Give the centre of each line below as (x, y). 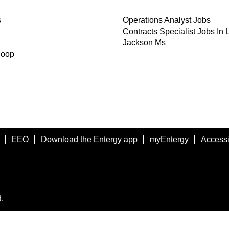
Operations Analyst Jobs (167, 20)
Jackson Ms (144, 43)
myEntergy (169, 139)
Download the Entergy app (89, 139)
